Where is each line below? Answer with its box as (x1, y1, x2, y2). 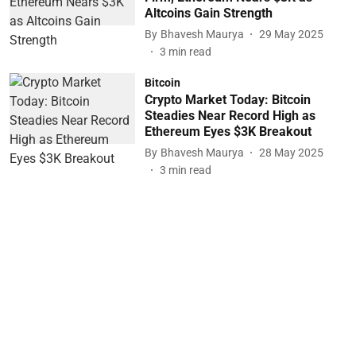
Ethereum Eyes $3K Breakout (144, 124, 311, 139)
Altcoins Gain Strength (144, 6, 273, 21)
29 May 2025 (258, 27, 323, 41)
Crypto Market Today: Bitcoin (144, 92, 311, 107)
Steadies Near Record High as (144, 108, 315, 123)
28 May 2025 (258, 145, 323, 159)
